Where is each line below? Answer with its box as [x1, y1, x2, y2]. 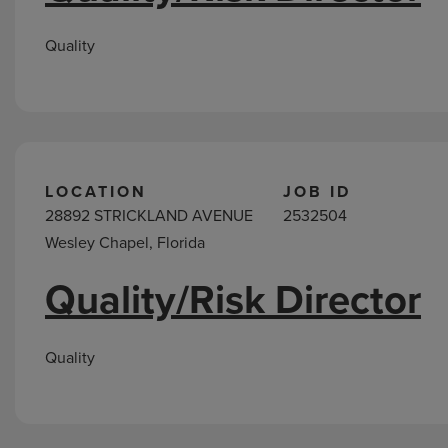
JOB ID [283, 180, 352, 203]
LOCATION [45, 180, 147, 203]
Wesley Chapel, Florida [45, 231, 205, 254]
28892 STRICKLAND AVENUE [45, 204, 253, 227]
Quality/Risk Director [45, 270, 421, 329]
